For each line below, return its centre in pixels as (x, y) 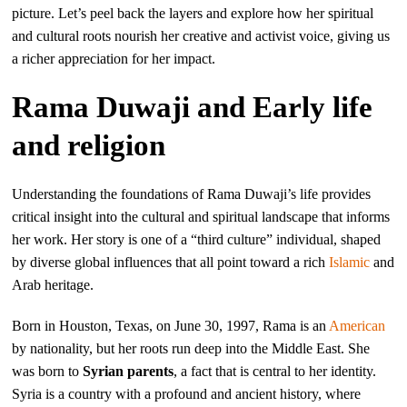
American (357, 325)
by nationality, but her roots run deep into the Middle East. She (191, 348)
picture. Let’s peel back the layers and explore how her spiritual (193, 13)
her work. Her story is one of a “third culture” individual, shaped (197, 239)
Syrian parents (129, 371)
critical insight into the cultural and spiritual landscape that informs (201, 216)
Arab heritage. (53, 284)
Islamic (350, 262)
